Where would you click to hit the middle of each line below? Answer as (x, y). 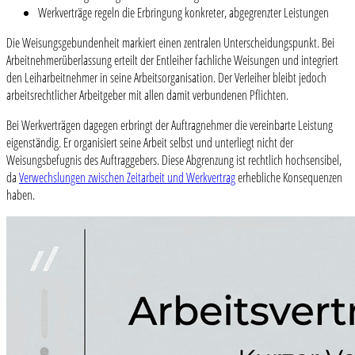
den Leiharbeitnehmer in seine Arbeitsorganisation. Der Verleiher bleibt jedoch (166, 78)
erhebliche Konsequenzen (289, 178)
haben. (21, 195)
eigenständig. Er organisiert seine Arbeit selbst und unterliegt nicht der (150, 143)
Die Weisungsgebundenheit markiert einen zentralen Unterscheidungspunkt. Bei (170, 43)
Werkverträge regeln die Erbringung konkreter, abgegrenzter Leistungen (183, 13)
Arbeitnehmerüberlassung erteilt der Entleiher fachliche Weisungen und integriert (172, 61)
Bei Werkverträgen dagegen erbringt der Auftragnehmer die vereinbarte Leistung (170, 126)
